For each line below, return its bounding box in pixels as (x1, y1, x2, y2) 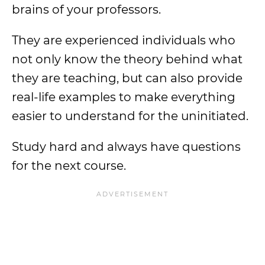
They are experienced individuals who (12, 33, 235, 47)
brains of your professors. (12, 2, 161, 17)
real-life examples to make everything (12, 90, 235, 104)
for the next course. (12, 159, 126, 173)
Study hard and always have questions (12, 140, 241, 154)
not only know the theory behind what (12, 52, 243, 66)
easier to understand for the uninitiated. (12, 109, 248, 123)
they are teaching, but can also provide (12, 71, 243, 85)
